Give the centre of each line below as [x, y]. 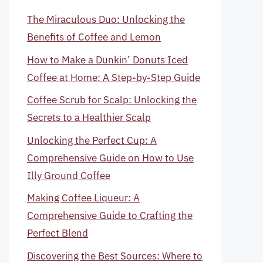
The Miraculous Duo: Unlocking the [106, 19]
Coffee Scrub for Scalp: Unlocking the [112, 100]
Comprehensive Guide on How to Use [110, 158]
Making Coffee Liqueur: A [83, 198]
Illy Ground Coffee [69, 175]
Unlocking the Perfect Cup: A [92, 140]
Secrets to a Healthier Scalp [89, 117]
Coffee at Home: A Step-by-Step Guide [114, 77]
